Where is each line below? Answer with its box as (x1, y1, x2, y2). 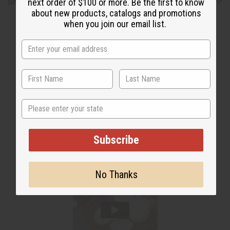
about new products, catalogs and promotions (31, 7, 201, 18)
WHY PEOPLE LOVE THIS (68, 94, 162, 105)
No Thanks (94, 168, 138, 181)
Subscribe (93, 133, 139, 146)
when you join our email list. (64, 18, 168, 29)
